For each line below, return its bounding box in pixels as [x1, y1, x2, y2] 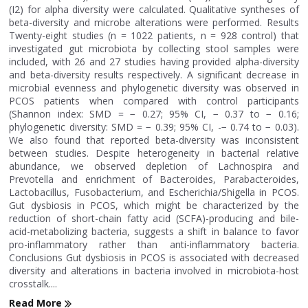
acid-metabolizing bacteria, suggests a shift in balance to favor [9, 225, 299, 238]
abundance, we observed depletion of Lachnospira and [9, 159, 299, 173]
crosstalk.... [9, 277, 58, 290]
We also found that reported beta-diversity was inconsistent [9, 133, 299, 146]
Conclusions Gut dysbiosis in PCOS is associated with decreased [9, 251, 299, 264]
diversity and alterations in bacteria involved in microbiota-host [9, 264, 299, 277]
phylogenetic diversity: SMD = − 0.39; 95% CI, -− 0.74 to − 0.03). [9, 120, 299, 133]
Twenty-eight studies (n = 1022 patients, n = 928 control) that [9, 29, 299, 42]
